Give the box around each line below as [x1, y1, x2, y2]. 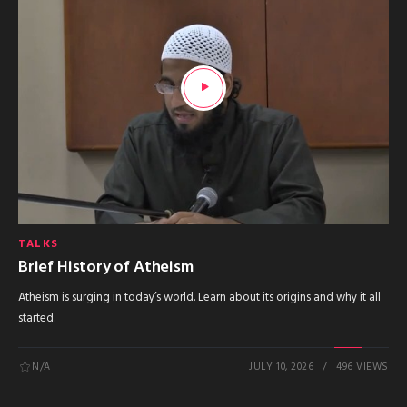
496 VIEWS [336, 358, 389, 375]
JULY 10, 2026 [249, 358, 314, 375]
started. [18, 308, 55, 328]
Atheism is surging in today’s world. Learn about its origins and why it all [18, 287, 381, 307]
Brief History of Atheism [18, 253, 194, 281]
